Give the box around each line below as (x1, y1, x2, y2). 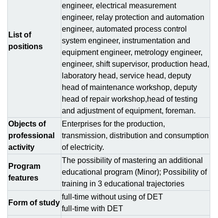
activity (8, 143, 35, 151)
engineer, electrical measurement (62, 1, 176, 10)
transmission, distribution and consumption (62, 131, 209, 140)
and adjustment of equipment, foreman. (62, 107, 196, 115)
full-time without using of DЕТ (62, 193, 163, 201)
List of (8, 31, 31, 39)
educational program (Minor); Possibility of (62, 168, 207, 176)
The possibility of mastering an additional (62, 156, 203, 164)
